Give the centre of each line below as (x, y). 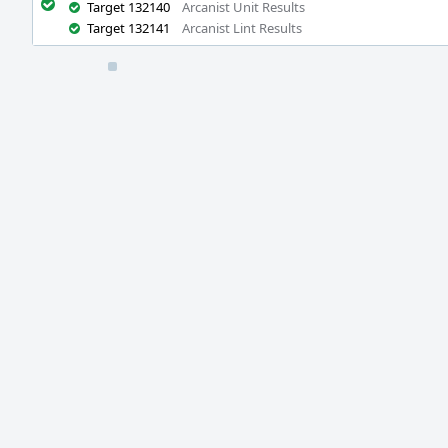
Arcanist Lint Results (242, 28)
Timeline (61, 73)
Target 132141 (128, 28)
